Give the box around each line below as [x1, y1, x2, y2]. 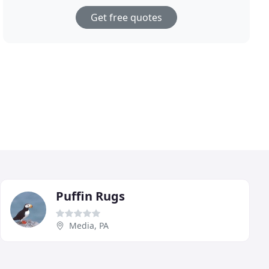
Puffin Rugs [56, 187, 125, 204]
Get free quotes [91, 11, 163, 25]
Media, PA [69, 219, 109, 231]
